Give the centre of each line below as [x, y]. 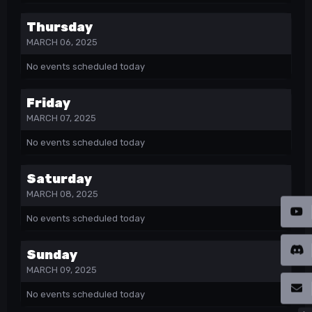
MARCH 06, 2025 [62, 42]
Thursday [60, 28]
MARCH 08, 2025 [62, 194]
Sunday [52, 255]
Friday [48, 103]
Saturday [59, 179]
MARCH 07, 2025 [61, 118]
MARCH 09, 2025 [62, 270]
